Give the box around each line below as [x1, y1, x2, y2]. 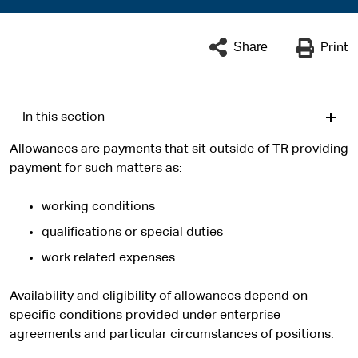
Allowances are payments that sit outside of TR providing [10, 143, 348, 156]
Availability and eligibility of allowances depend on [10, 290, 308, 303]
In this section [22, 111, 105, 124]
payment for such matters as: [10, 162, 182, 175]
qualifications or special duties [42, 226, 223, 239]
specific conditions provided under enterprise [10, 309, 280, 322]
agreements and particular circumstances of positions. [10, 328, 334, 341]
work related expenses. [42, 252, 178, 265]
